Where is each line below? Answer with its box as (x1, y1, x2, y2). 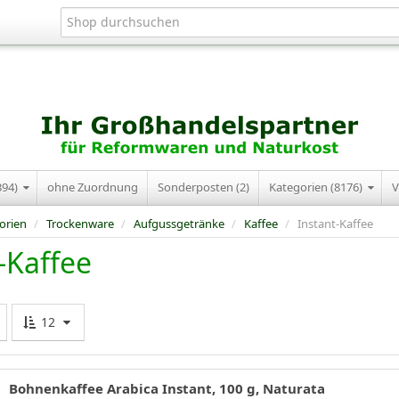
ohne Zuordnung (47, 179, 138, 195)
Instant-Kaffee (297, 216, 373, 232)
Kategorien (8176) (269, 179, 365, 195)
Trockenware (46, 216, 114, 232)
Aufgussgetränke (134, 216, 224, 232)
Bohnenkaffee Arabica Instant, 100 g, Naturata (9, 379, 325, 397)
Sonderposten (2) (158, 179, 249, 195)
